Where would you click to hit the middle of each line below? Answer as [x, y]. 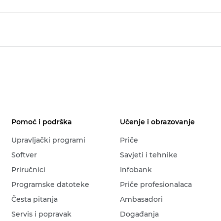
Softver [24, 155]
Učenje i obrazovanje [158, 122]
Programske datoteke [51, 184]
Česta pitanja [35, 199]
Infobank [136, 170]
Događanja [140, 214]
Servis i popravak [42, 214]
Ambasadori [142, 199]
